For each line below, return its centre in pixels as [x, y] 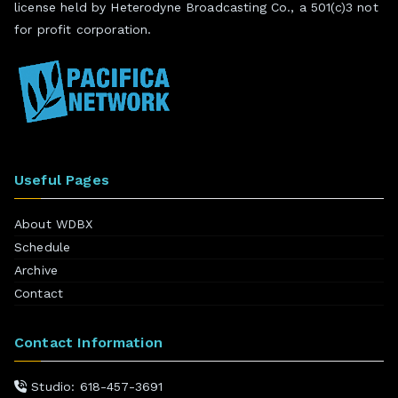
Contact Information [88, 342]
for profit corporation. [83, 29]
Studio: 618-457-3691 [95, 386]
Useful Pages [62, 179]
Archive [36, 270]
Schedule [43, 247]
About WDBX [54, 223]
